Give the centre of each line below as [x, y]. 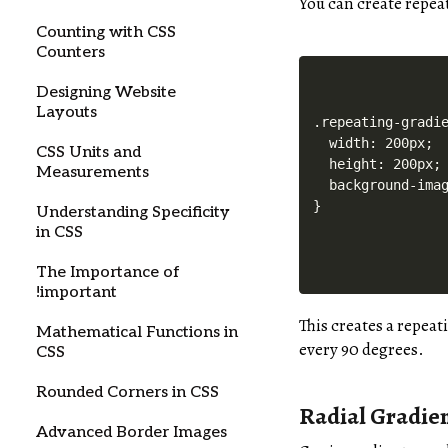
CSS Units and [88, 152]
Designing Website [106, 92]
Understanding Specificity [133, 212]
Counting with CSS [106, 32]
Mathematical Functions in [137, 332]
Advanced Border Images [131, 432]
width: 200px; [373, 142]
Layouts [66, 112]
